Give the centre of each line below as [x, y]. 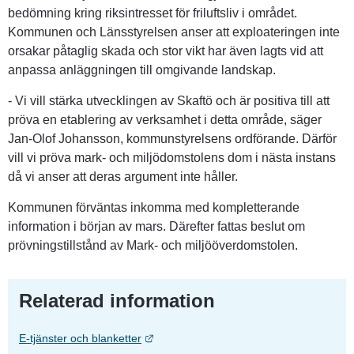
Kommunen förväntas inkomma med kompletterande [154, 208]
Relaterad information [117, 301]
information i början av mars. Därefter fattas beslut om [156, 227]
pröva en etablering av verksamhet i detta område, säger [165, 120]
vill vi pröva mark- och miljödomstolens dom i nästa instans [172, 158]
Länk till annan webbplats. [218, 338]
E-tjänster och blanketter [80, 339]
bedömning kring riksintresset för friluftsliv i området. [153, 13]
